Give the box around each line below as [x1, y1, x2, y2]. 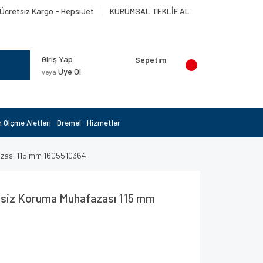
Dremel [57, 118, 81, 127]
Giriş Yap [42, 54, 73, 64]
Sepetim [135, 55, 166, 65]
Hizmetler [87, 118, 120, 127]
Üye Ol [56, 66, 81, 76]
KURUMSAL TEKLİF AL [110, 6, 190, 16]
